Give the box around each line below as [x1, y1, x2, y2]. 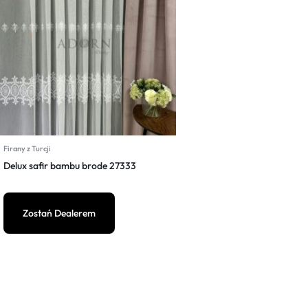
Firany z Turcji [3, 144, 51, 153]
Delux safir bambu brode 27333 [3, 159, 136, 172]
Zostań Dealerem [23, 207, 96, 219]
